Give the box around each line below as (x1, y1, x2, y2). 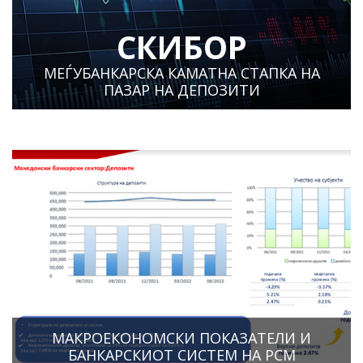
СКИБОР (116, 24, 247, 68)
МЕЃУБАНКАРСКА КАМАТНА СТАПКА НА (43, 62, 320, 83)
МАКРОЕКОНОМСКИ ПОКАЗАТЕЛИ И (52, 327, 311, 348)
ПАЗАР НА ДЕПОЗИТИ (103, 79, 260, 100)
